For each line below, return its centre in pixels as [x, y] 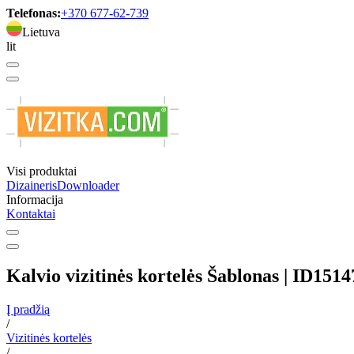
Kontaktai [31, 214]
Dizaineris [32, 185]
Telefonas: [34, 13]
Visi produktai [41, 171]
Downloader [88, 185]
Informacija [35, 200]
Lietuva [41, 32]
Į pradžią [28, 309]
